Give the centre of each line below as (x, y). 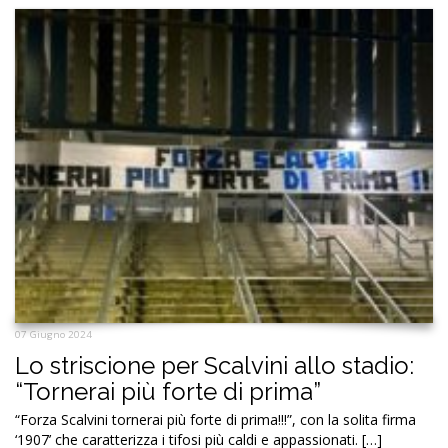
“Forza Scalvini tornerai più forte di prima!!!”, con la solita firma (215, 419)
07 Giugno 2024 (53, 334)
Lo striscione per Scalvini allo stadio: (214, 365)
